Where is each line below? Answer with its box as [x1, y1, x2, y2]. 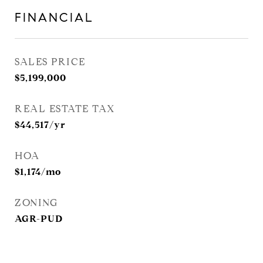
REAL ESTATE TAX [15, 103, 116, 115]
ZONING [15, 197, 58, 209]
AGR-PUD [15, 213, 63, 224]
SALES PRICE [15, 56, 86, 68]
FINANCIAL [15, 10, 94, 25]
